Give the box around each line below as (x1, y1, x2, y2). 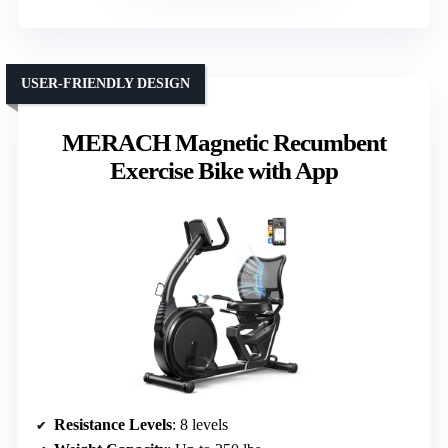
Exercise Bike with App (110, 156, 338, 184)
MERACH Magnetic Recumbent (62, 128, 386, 156)
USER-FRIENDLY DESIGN (21, 75, 190, 91)
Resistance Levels (54, 415, 172, 433)
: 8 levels (172, 415, 228, 433)
